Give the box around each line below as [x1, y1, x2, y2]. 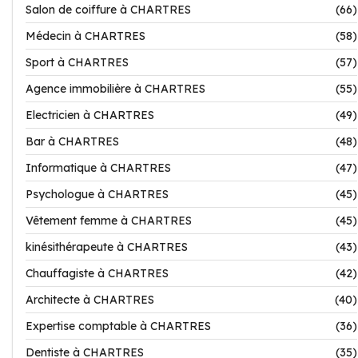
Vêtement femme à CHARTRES [26, 213, 192, 228]
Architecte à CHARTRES [26, 292, 154, 307]
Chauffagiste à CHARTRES [26, 266, 169, 280]
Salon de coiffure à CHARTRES [26, 2, 191, 17]
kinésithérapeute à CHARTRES [26, 240, 188, 254]
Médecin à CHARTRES [26, 29, 145, 43]
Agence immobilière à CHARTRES [26, 82, 205, 96]
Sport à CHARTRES [26, 55, 129, 70]
